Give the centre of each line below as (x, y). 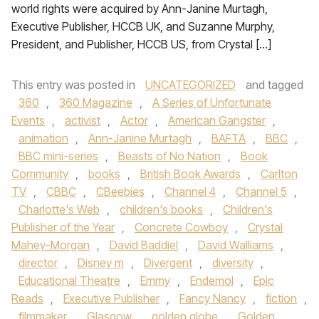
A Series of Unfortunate (212, 103)
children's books (161, 209)
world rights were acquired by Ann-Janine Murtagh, (140, 9)
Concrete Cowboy (181, 227)
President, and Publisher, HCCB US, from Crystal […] (141, 44)
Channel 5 (261, 192)
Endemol (212, 281)
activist (83, 120)
